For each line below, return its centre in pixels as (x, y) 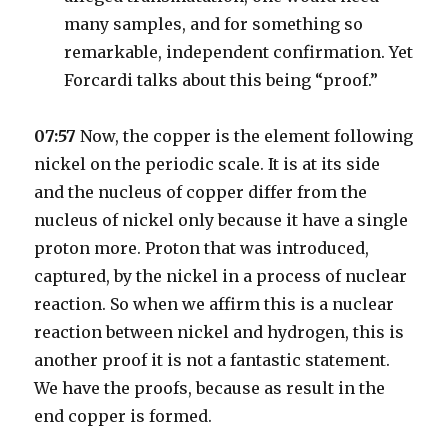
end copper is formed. (123, 416)
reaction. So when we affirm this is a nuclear (214, 304)
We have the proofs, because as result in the (210, 388)
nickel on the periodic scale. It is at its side (207, 164)
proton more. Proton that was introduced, (202, 248)
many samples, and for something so (214, 24)
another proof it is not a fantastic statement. (212, 360)
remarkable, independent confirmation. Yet (239, 52)
